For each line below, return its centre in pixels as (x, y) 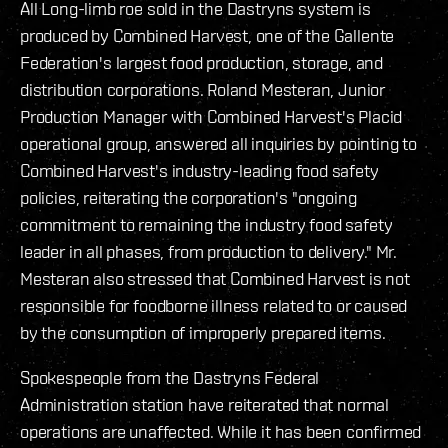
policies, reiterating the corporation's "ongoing (188, 198)
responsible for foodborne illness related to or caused (214, 306)
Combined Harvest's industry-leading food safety (199, 171)
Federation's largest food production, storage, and (202, 63)
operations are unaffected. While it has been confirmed (221, 432)
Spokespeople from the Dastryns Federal (170, 378)
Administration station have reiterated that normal (205, 405)
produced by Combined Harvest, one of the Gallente (207, 36)
